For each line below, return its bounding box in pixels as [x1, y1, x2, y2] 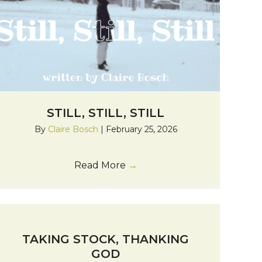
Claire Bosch [47, 123, 101, 135]
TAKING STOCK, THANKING [22, 232, 189, 246]
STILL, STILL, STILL [47, 105, 165, 120]
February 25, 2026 [105, 123, 177, 135]
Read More [74, 159, 128, 171]
